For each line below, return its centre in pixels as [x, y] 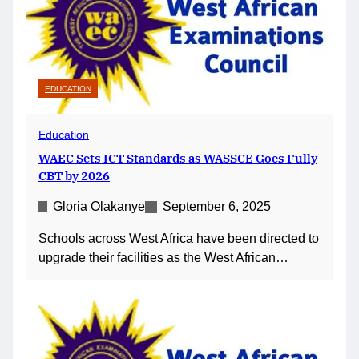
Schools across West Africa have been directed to [179, 238]
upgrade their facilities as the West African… [163, 257]
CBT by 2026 [74, 175]
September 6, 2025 [217, 206]
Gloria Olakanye [99, 206]
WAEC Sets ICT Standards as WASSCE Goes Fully [178, 157]
